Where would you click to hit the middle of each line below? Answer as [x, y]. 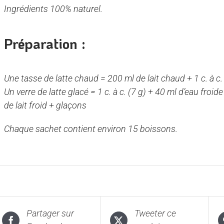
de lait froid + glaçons [45, 105]
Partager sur [50, 213]
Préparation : [45, 44]
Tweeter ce [155, 213]
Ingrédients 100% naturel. [53, 8]
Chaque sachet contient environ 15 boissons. [91, 129]
